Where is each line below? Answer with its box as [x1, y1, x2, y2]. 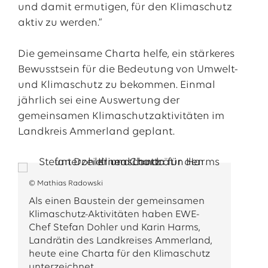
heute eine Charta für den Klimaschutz [28, 249, 210, 259]
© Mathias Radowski [28, 179, 103, 187]
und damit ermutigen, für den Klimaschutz [17, 2, 232, 13]
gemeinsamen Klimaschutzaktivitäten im [17, 111, 224, 122]
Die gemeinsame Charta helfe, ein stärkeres [17, 48, 234, 60]
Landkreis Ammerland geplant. [17, 126, 175, 138]
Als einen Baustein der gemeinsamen [28, 196, 205, 206]
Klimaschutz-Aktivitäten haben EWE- [28, 209, 199, 220]
